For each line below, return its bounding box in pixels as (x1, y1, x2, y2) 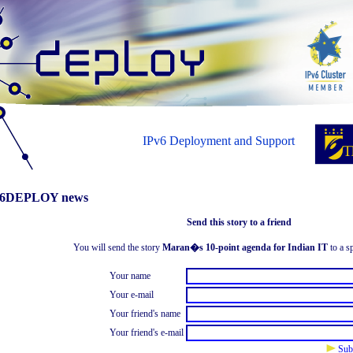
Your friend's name (109, 308, 180, 319)
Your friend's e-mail (109, 327, 184, 338)
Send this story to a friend (187, 217, 292, 228)
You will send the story (72, 242, 162, 253)
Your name (109, 270, 150, 281)
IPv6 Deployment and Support (142, 134, 295, 147)
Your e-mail (109, 289, 154, 300)
